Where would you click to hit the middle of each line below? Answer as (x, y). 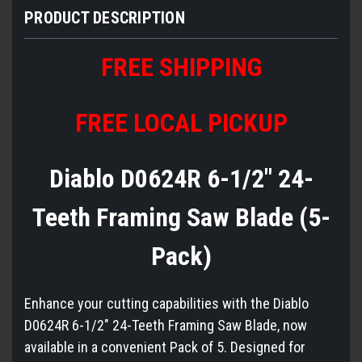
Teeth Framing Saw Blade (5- (181, 217)
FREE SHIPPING (181, 67)
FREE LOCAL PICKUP (181, 122)
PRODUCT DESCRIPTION (105, 17)
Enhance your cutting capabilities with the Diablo (166, 303)
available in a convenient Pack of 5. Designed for (165, 347)
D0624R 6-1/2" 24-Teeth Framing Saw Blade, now (166, 325)
